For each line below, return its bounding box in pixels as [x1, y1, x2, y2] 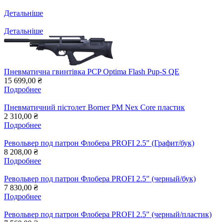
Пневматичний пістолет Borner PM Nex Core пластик [4, 103, 185, 112]
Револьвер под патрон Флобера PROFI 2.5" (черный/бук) [4, 174, 196, 183]
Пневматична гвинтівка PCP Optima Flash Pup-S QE [4, 67, 179, 76]
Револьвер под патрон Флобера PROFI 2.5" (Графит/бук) [4, 139, 194, 148]
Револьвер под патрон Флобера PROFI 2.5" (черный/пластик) [4, 210, 212, 219]
